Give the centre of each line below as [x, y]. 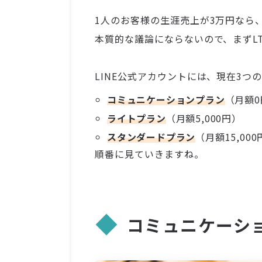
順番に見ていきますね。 [149, 154]
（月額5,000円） [204, 118]
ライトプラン [137, 118]
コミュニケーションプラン [166, 100]
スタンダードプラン [151, 137]
